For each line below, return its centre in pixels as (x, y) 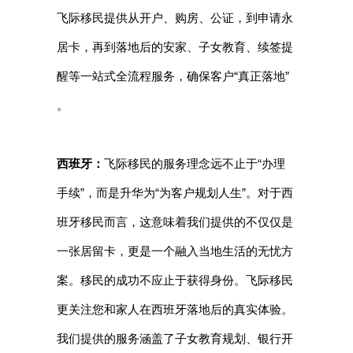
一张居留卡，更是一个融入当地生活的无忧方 (175, 251)
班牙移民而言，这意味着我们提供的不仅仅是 (175, 222)
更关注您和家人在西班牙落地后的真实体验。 (175, 310)
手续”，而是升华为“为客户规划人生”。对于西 (175, 193)
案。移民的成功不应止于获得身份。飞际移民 (175, 281)
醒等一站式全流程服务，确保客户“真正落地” (173, 76)
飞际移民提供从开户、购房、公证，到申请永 (175, 18)
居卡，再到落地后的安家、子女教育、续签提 (175, 47)
